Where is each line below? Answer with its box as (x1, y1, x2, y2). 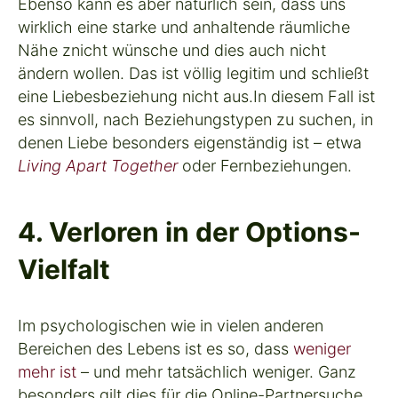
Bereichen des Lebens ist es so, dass (18, 338, 293, 358)
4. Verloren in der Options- (18, 215, 361, 248)
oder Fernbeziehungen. (178, 155, 352, 175)
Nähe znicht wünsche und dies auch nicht (18, 40, 326, 60)
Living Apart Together (18, 155, 178, 175)
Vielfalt (18, 252, 110, 285)
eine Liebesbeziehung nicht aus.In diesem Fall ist (18, 86, 375, 106)
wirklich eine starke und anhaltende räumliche (18, 17, 350, 36)
